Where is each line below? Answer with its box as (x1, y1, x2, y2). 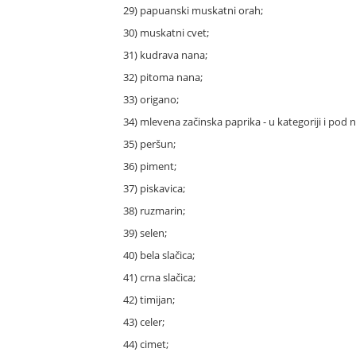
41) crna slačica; (123, 270, 195, 285)
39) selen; (123, 226, 167, 241)
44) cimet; (123, 337, 168, 352)
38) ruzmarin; (123, 203, 185, 219)
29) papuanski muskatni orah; (123, 3, 263, 18)
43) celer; (123, 315, 164, 330)
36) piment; (123, 159, 176, 174)
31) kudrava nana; (123, 48, 207, 63)
